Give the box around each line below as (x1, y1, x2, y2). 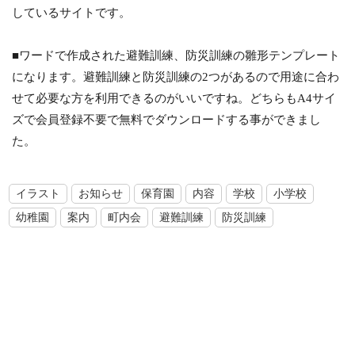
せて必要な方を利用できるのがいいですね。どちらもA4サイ (12, 91, 337, 105)
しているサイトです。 (12, 6, 132, 19)
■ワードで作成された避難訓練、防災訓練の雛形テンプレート (12, 48, 341, 62)
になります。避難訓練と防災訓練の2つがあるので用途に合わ (12, 70, 340, 83)
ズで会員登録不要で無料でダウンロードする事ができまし (12, 113, 322, 126)
